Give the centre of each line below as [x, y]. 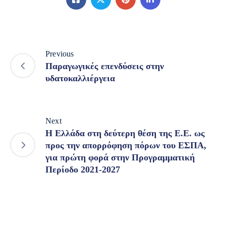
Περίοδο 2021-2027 [83, 169]
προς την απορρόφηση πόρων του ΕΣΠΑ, [126, 145]
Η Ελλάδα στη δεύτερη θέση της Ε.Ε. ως [125, 133]
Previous [60, 53]
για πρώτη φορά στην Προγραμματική [120, 157]
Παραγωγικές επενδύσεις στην [105, 66]
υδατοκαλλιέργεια [80, 78]
